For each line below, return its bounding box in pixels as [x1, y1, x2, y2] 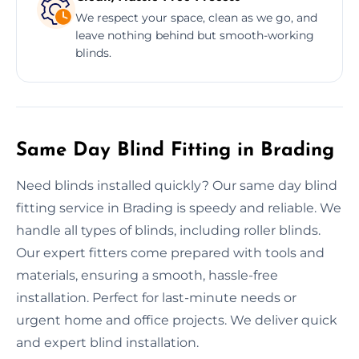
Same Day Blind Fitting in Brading [16, 140, 334, 160]
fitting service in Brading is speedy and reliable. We [16, 200, 341, 216]
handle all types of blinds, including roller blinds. [16, 222, 321, 238]
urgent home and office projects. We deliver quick [16, 312, 337, 328]
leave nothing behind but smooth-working [75, 27, 314, 42]
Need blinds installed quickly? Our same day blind [16, 177, 337, 193]
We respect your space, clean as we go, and [75, 10, 317, 25]
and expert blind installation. [16, 334, 199, 350]
